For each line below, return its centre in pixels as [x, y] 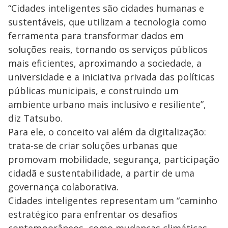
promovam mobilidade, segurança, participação [114, 159]
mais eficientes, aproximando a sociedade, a [105, 63]
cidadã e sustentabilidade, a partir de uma [101, 173]
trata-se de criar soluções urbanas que [93, 145]
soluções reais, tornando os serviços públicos [108, 49]
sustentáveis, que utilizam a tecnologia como [107, 22]
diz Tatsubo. [35, 118]
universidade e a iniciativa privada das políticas [111, 77]
